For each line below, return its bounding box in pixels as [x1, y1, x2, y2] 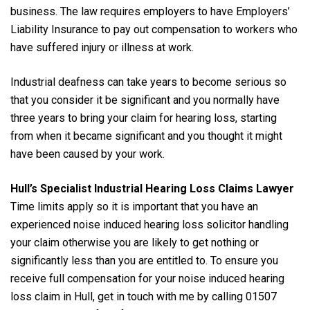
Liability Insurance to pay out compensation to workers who [10, 22, 298, 36]
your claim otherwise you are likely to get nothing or [10, 235, 259, 249]
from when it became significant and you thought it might [10, 129, 282, 143]
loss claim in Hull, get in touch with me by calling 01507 [10, 289, 277, 303]
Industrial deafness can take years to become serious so [10, 75, 286, 89]
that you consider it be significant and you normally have [10, 93, 280, 107]
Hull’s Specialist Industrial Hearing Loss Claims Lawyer [10, 181, 294, 195]
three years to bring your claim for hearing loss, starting [10, 111, 277, 125]
